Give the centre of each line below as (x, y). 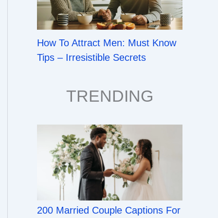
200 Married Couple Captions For (109, 210)
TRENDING (110, 96)
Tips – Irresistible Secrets (91, 57)
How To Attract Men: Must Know (107, 43)
